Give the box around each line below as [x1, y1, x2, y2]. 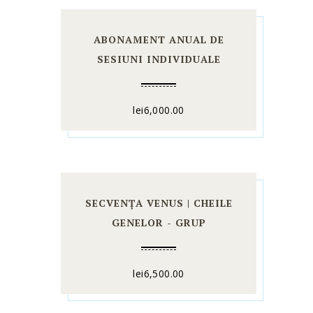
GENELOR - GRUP [111, 216, 206, 230]
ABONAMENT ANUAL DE [93, 33, 224, 47]
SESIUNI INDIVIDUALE [96, 52, 221, 66]
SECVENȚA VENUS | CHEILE [85, 196, 233, 210]
